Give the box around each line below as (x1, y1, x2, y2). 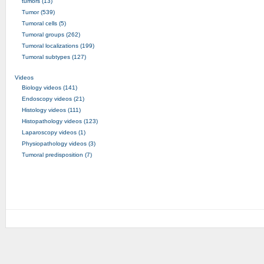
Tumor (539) (21, 8, 55, 15)
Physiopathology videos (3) (21, 140, 95, 147)
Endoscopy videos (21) (21, 95, 84, 102)
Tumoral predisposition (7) (21, 151, 92, 158)
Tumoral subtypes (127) (21, 53, 86, 60)
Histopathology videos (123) (21, 117, 98, 124)
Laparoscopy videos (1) (21, 128, 85, 136)
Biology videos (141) (21, 84, 77, 91)
